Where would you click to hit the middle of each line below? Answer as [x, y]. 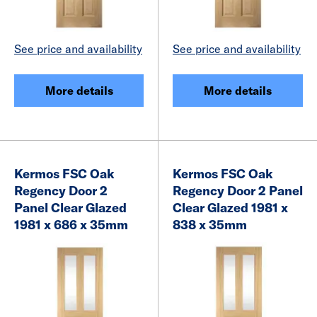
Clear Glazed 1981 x [230, 207]
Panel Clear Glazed [70, 207]
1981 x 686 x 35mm [71, 224]
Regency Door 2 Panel [238, 190]
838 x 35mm [210, 224]
